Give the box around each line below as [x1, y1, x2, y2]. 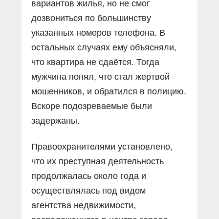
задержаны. [31, 115, 80, 126]
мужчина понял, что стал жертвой [31, 71, 170, 82]
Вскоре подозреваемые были [31, 101, 152, 111]
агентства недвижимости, [31, 200, 136, 210]
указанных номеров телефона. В [31, 27, 165, 38]
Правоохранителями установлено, [31, 141, 173, 152]
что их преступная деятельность [31, 156, 164, 166]
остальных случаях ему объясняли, [31, 42, 176, 52]
